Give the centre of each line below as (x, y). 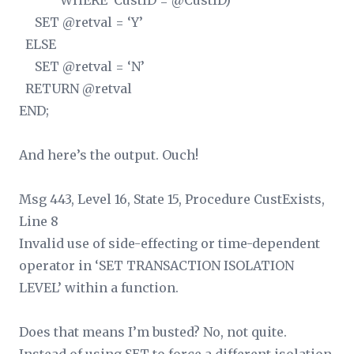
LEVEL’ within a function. (99, 288)
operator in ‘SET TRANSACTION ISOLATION (156, 265)
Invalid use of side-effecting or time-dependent (169, 243)
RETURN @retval (75, 88)
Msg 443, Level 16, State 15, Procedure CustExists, (172, 199)
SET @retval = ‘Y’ (81, 22)
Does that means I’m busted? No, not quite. (153, 332)
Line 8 (39, 221)
